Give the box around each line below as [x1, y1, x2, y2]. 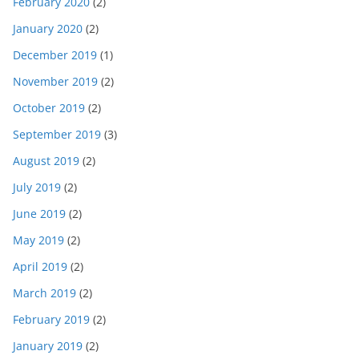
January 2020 [13, 21, 83, 37]
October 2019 [13, 100, 85, 116]
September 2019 [13, 127, 101, 143]
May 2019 [13, 232, 64, 248]
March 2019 [13, 285, 76, 301]
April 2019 [13, 259, 67, 275]
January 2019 [13, 338, 83, 354]
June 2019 [13, 206, 66, 222]
